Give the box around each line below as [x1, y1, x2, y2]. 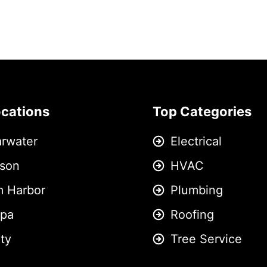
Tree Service [170, 231, 242, 246]
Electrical [170, 133, 222, 148]
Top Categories [153, 103, 252, 119]
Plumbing [170, 182, 223, 197]
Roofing [170, 207, 214, 222]
